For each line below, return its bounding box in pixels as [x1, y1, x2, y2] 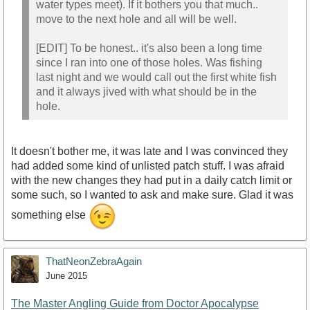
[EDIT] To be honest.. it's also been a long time [36, 42, 262, 55]
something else [11, 209, 89, 221]
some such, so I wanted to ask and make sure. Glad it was [11, 188, 293, 201]
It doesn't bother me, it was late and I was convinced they [11, 145, 288, 157]
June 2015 [46, 270, 87, 281]
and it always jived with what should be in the [36, 86, 257, 98]
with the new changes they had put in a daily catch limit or [11, 174, 292, 186]
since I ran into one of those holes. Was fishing [36, 57, 262, 69]
